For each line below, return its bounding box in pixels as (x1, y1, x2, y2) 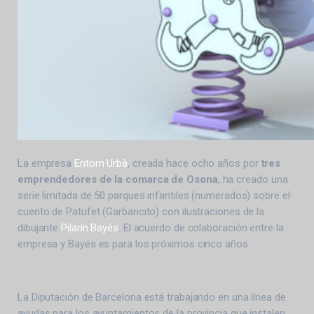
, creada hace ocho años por (128, 156, 261, 170)
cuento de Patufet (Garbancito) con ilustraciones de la (18, 205, 265, 218)
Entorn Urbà (74, 156, 128, 170)
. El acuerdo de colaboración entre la (118, 221, 284, 234)
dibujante (18, 221, 62, 234)
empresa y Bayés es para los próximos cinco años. (18, 237, 250, 250)
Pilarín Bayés (61, 221, 118, 234)
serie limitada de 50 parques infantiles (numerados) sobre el (18, 189, 290, 202)
